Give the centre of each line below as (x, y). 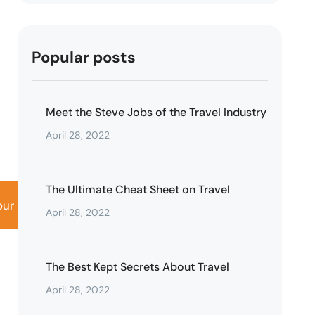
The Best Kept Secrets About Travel (138, 267)
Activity (53, 205)
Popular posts (84, 57)
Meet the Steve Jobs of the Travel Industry (156, 112)
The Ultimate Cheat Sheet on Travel (138, 189)
